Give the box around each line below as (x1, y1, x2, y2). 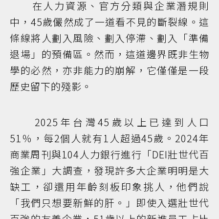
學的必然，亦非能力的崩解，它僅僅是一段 (10, 63, 209, 78)
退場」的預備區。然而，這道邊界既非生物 (10, 47, 209, 62)
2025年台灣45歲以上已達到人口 (10, 115, 209, 130)
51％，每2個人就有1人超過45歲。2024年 (10, 131, 209, 146)
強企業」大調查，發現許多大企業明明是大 (10, 163, 209, 178)
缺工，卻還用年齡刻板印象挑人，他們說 (10, 179, 209, 194)
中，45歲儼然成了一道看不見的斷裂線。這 (10, 15, 209, 29)
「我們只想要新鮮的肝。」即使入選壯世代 (10, 196, 209, 210)
